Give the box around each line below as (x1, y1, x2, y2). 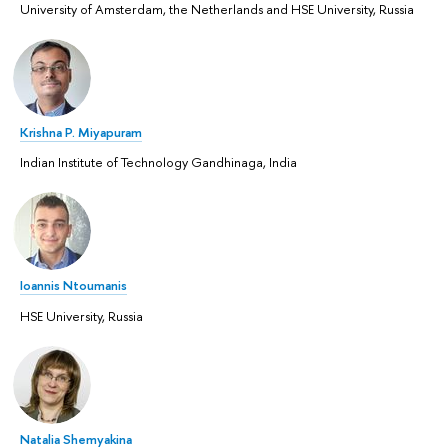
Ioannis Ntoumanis (20, 276, 127, 295)
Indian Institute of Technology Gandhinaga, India (20, 153, 297, 172)
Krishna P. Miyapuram (20, 122, 142, 141)
